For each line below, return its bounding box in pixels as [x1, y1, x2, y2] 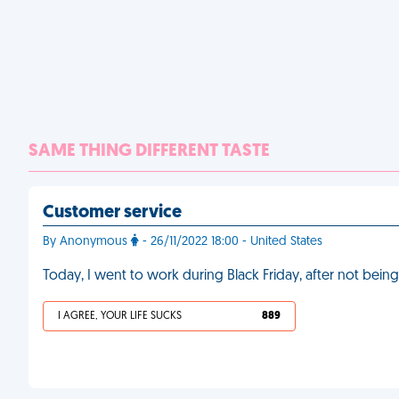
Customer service [43, 204, 182, 222]
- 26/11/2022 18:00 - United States [139, 235, 322, 248]
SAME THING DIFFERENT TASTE [28, 142, 270, 160]
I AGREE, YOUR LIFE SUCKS [58, 311, 182, 322]
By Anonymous [43, 235, 131, 248]
